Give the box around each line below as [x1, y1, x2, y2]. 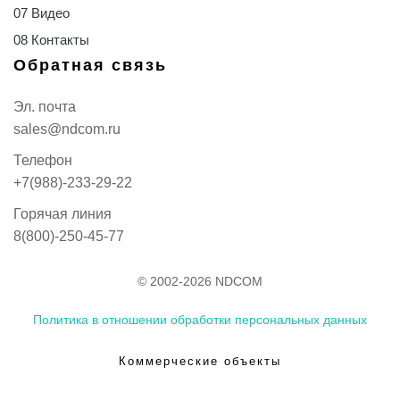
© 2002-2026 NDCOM [137, 273, 262, 288]
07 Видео [13, 4, 70, 21]
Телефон [13, 152, 72, 168]
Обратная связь [13, 55, 167, 74]
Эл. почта [13, 98, 76, 114]
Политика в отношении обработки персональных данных [33, 312, 367, 327]
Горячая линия [13, 205, 112, 221]
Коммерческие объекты [119, 354, 281, 368]
